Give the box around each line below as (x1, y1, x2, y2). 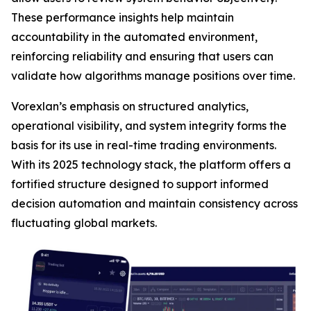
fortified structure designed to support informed (11, 177, 269, 191)
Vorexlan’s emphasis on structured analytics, (11, 99, 249, 113)
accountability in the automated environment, (11, 30, 258, 44)
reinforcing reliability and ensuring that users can (11, 49, 274, 63)
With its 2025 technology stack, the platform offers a (11, 158, 291, 171)
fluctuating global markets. (11, 216, 157, 230)
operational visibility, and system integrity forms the (11, 119, 287, 133)
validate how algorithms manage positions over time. (11, 69, 295, 83)
